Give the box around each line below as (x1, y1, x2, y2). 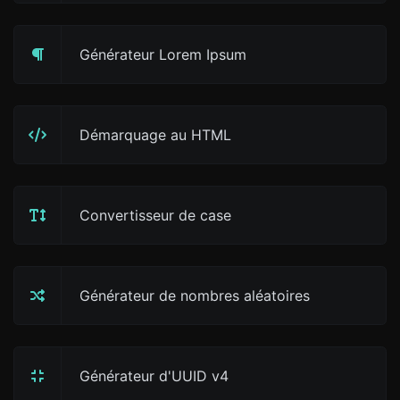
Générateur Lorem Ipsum (79, 46, 246, 63)
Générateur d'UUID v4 (79, 367, 229, 385)
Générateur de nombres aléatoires (79, 287, 310, 304)
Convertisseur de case (79, 206, 231, 224)
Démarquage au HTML (79, 126, 231, 144)
